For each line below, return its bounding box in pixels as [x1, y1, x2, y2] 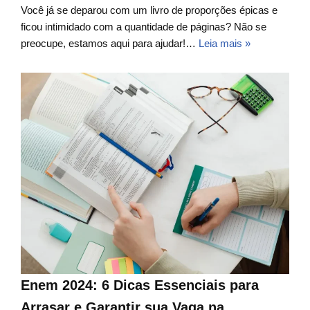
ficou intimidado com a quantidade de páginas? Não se [21, 21, 266, 33]
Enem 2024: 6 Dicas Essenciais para [21, 277, 259, 293]
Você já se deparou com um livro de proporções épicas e [21, 4, 277, 17]
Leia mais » [199, 37, 250, 50]
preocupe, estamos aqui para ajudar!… [21, 37, 199, 50]
